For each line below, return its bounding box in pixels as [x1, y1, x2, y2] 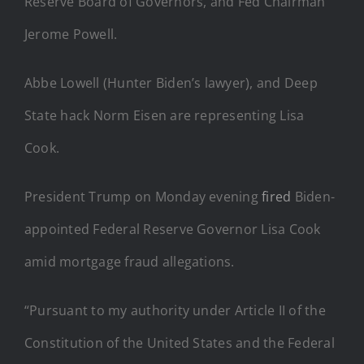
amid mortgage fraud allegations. [24, 252, 235, 271]
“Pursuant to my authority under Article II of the [24, 301, 326, 319]
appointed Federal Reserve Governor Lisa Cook [24, 219, 321, 238]
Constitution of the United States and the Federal [24, 333, 335, 352]
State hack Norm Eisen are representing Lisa [24, 106, 305, 124]
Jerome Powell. [24, 24, 118, 43]
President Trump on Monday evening [24, 187, 262, 206]
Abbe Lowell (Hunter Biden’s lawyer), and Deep [24, 73, 318, 92]
